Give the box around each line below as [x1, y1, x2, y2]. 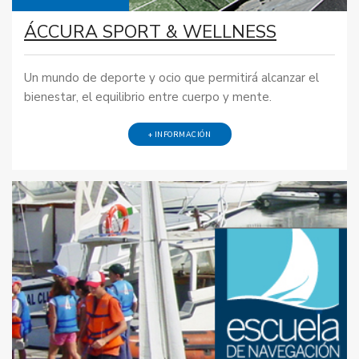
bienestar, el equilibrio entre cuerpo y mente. [24, 88, 272, 105]
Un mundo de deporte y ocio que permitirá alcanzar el [24, 69, 319, 86]
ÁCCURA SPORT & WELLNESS [24, 20, 276, 45]
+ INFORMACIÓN [147, 129, 212, 139]
